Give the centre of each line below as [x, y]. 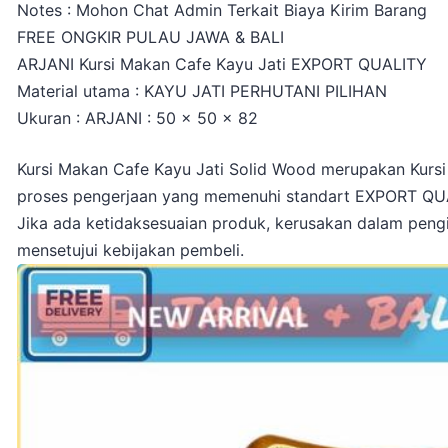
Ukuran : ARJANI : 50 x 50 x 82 [137, 117]
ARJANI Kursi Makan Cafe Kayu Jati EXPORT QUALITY [222, 63]
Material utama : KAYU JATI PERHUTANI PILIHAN [202, 90]
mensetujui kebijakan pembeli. [130, 249]
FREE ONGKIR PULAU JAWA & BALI [150, 36]
